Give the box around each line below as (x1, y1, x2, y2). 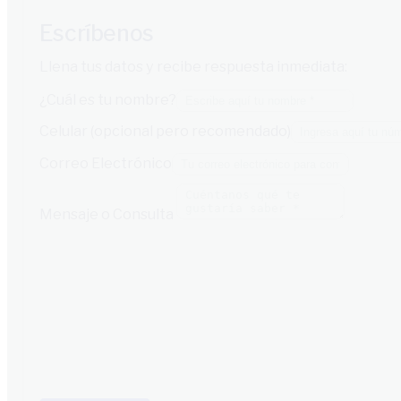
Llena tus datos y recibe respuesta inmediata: (38, 56, 347, 75)
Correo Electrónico (38, 153, 172, 172)
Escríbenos (38, 19, 154, 47)
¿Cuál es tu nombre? (38, 90, 176, 108)
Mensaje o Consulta (38, 205, 176, 224)
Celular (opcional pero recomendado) (38, 122, 291, 141)
